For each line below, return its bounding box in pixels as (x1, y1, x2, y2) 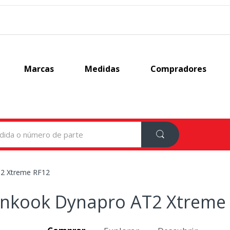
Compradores (150, 63, 207, 74)
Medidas (85, 63, 120, 74)
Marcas (24, 63, 54, 74)
